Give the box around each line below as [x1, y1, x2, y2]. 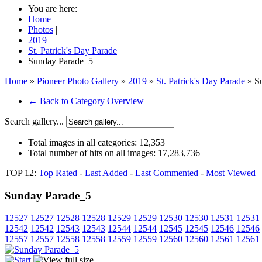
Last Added [85, 168, 127, 178]
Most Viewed [206, 168, 256, 178]
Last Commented [135, 168, 198, 178]
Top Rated [39, 168, 77, 178]
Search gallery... [5, 116, 64, 126]
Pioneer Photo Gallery [37, 76, 119, 86]
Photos [28, 25, 53, 35]
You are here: [28, 4, 82, 13]
